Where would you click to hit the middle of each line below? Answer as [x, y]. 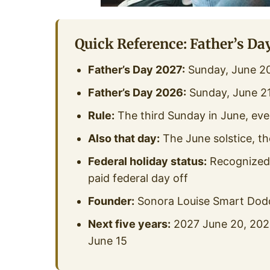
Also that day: [124, 139]
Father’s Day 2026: [137, 93]
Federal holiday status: [147, 162]
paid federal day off [138, 178]
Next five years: [129, 224]
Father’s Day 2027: [136, 70]
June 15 [107, 241]
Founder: [111, 201]
